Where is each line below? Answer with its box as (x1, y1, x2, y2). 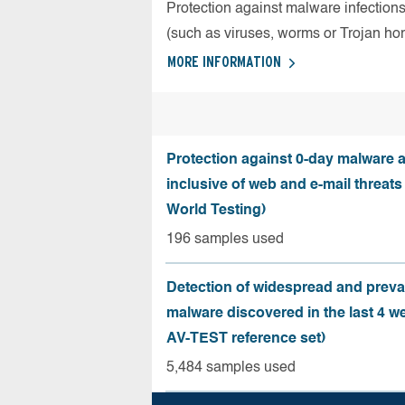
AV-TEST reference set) (166, 332, 325, 346)
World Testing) (166, 203, 266, 218)
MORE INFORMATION (167, 53, 281, 71)
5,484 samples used (166, 361, 296, 375)
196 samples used (166, 232, 284, 247)
